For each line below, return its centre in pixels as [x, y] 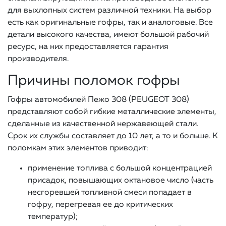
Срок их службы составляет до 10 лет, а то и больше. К [113, 136]
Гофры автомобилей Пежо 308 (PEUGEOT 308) [98, 100]
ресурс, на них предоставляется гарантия [88, 47]
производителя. [38, 59]
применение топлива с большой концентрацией [120, 169]
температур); [53, 217]
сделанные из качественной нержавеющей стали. [103, 124]
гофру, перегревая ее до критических [100, 205]
